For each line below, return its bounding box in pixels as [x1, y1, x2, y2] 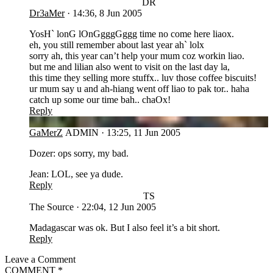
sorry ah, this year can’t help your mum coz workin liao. [29, 50, 244, 61]
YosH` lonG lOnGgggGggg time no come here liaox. [29, 28, 234, 39]
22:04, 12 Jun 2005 [82, 201, 156, 212]
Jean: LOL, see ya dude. [29, 168, 123, 179]
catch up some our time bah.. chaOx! [29, 94, 171, 105]
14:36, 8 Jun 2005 [73, 7, 142, 18]
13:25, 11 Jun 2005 [107, 127, 180, 138]
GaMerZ [29, 127, 63, 138]
